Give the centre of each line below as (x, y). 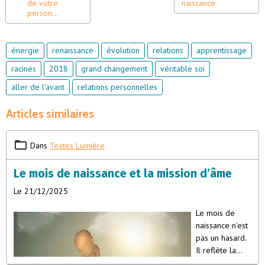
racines (24, 69)
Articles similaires (50, 114)
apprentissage (222, 50)
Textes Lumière (77, 146)
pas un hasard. (221, 238)
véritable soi (182, 69)
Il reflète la (216, 250)
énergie (25, 50)
